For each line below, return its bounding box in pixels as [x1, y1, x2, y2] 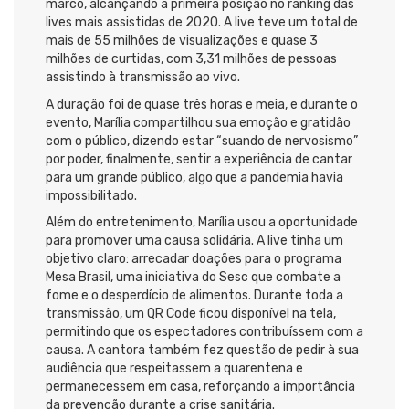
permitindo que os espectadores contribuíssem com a [46, 324, 363, 341]
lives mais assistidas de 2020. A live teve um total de [46, 15, 358, 31]
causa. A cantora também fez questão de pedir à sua [46, 342, 359, 359]
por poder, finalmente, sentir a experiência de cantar [46, 151, 352, 167]
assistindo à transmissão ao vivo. [46, 69, 240, 86]
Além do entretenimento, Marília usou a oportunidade [46, 215, 358, 231]
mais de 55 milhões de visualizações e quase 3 [46, 33, 318, 49]
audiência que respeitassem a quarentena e [46, 361, 303, 377]
